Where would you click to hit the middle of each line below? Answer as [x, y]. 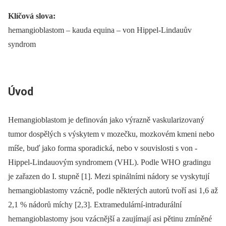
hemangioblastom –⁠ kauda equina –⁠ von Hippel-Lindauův [100, 30]
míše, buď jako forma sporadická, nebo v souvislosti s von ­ [103, 148]
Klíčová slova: [32, 16]
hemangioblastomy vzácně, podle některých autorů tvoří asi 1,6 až [113, 190]
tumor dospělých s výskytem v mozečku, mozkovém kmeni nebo [111, 134]
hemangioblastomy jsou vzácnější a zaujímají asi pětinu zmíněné [110, 218]
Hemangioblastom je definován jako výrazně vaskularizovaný [106, 120]
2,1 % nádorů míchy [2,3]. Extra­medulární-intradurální [95, 204]
